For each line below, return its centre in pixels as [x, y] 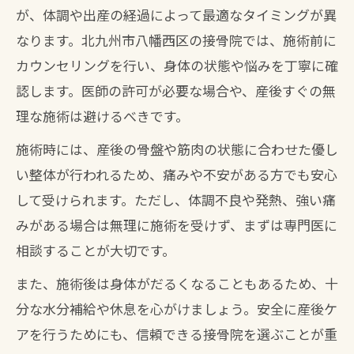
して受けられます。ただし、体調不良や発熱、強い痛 [176, 200]
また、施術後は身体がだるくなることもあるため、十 [177, 283]
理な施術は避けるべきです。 [102, 116]
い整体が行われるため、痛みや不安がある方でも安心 [177, 174]
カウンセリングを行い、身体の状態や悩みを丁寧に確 [177, 65]
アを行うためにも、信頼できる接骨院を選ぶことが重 [177, 334]
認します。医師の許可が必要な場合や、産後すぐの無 [176, 90]
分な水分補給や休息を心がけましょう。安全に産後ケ [177, 309]
